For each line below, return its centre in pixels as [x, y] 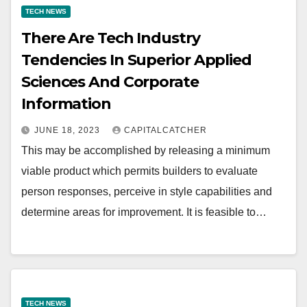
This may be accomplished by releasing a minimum [146, 151]
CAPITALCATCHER [165, 131]
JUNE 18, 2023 [69, 131]
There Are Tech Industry [111, 38]
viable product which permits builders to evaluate [139, 171]
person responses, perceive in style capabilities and [147, 192]
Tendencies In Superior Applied [136, 60]
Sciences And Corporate [110, 82]
